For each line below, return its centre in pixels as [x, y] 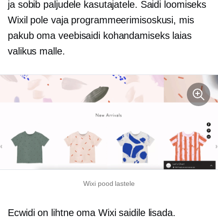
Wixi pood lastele [109, 183]
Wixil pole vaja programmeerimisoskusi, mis [101, 20]
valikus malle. [36, 51]
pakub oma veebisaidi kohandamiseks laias [100, 36]
